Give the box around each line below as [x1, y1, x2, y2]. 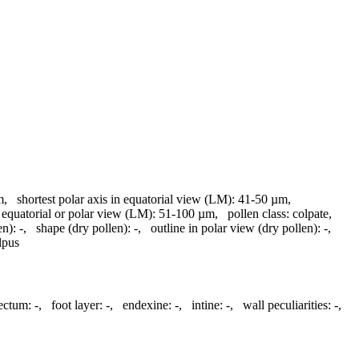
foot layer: [51, 298, 103, 313]
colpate [292, 206, 329, 220]
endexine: [123, 298, 171, 313]
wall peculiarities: [243, 298, 331, 313]
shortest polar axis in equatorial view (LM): [17, 192, 235, 206]
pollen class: [228, 206, 289, 220]
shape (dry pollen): [36, 220, 131, 235]
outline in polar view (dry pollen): [151, 220, 321, 235]
